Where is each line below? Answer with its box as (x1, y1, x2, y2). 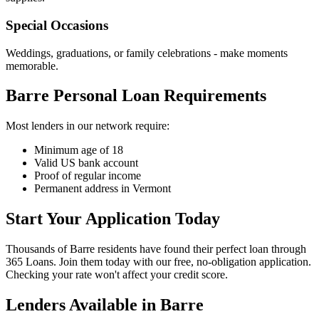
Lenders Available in (6, 296, 160, 315)
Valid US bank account (34, 157, 138, 169)
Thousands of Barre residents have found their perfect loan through (6, 243, 306, 256)
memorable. (6, 59, 58, 72)
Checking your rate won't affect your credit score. (6, 268, 228, 281)
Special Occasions (6, 17, 108, 33)
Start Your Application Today (6, 209, 220, 229)
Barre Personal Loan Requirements (6, 86, 266, 105)
